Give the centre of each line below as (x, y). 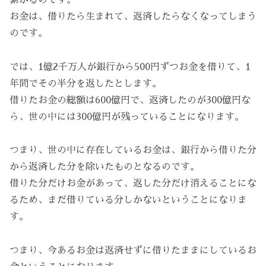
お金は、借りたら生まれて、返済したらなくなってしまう (133, 16)
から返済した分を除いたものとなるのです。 (104, 167)
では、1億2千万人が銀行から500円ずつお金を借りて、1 (130, 67)
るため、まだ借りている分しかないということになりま (128, 200)
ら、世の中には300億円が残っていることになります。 (127, 117)
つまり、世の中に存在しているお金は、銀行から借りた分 (133, 151)
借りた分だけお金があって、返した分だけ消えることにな (133, 184)
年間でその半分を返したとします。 (85, 83)
